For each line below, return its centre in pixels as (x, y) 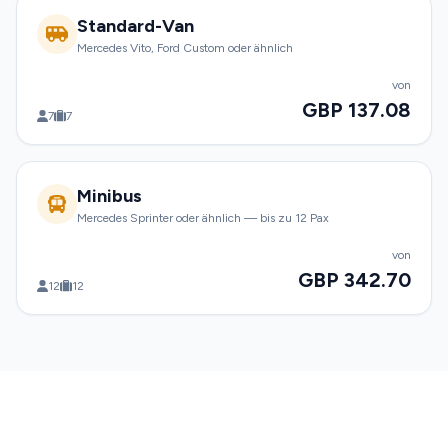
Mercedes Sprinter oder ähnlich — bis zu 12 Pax (203, 218)
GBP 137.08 (356, 110)
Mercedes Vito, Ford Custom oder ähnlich (185, 48)
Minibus (109, 196)
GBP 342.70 (354, 280)
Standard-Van (135, 26)
